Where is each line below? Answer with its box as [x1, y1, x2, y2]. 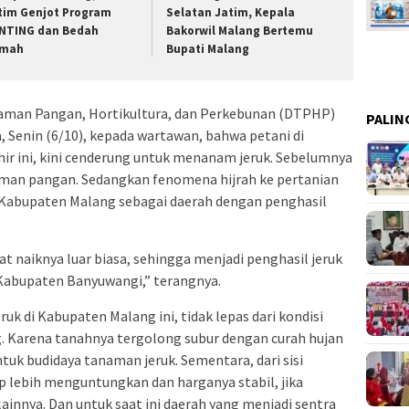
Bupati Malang [166, 40, 250, 57]
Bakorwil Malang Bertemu [166, 22, 314, 38]
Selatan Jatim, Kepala [166, 4, 296, 20]
